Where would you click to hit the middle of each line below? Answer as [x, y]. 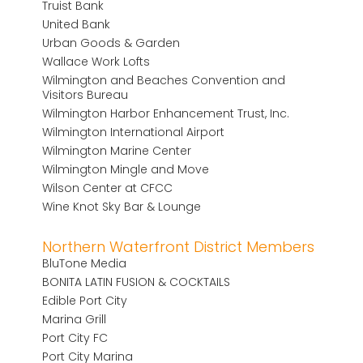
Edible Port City [85, 300]
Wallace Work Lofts [96, 61]
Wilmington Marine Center [117, 150]
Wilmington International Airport [134, 132]
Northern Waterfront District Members [179, 246]
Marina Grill [75, 319]
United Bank [77, 24]
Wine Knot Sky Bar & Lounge [122, 206]
